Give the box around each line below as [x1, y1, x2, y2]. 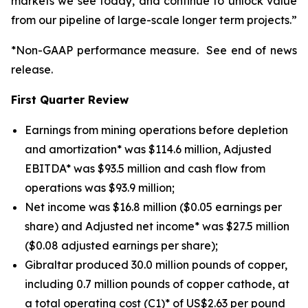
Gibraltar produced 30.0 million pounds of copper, [25, 258, 287, 272]
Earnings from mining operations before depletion [25, 123, 288, 137]
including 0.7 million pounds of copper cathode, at [25, 277, 289, 291]
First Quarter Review [11, 93, 129, 107]
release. [11, 63, 53, 76]
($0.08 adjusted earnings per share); [25, 239, 218, 252]
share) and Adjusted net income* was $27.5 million [25, 219, 289, 233]
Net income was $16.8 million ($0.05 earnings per [25, 200, 282, 214]
